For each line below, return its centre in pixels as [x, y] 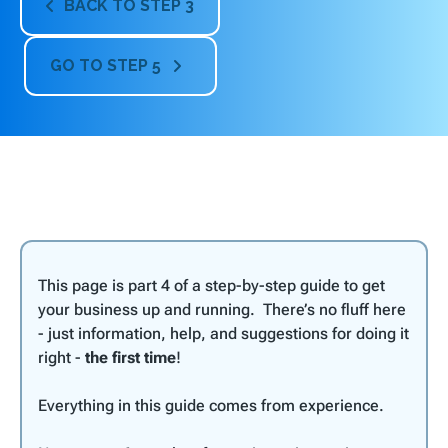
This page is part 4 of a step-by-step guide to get [211, 285]
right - [61, 357]
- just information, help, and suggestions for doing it [223, 333]
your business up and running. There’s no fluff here [222, 309]
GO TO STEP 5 [111, 65]
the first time [130, 357]
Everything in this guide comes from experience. [211, 405]
